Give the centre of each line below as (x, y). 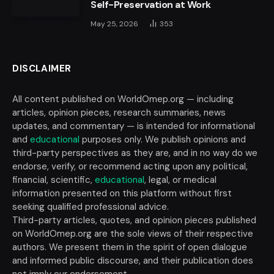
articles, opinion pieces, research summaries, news (119, 112)
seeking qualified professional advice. (91, 206)
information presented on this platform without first (122, 193)
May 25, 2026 (114, 24)
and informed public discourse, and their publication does (133, 260)
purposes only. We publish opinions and (163, 139)
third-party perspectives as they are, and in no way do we (135, 153)
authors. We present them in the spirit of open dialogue (130, 247)
